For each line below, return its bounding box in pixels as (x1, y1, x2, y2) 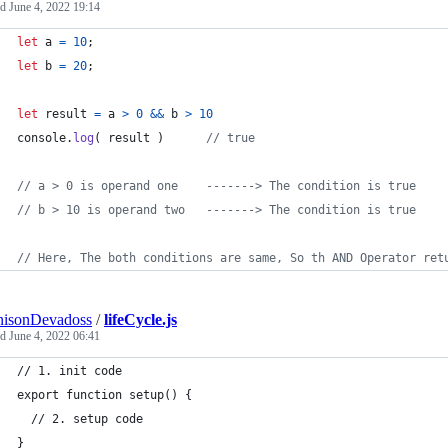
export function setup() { (17, 388, 192, 402)
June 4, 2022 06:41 (9, 329, 100, 343)
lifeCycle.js (104, 311, 177, 328)
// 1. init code (17, 364, 122, 378)
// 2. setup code (17, 412, 143, 426)
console (17, 131, 66, 145)
